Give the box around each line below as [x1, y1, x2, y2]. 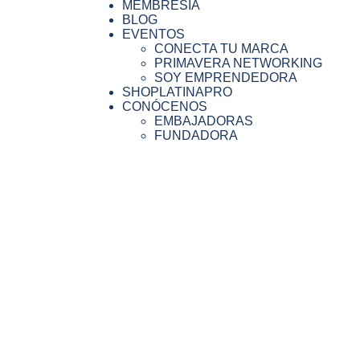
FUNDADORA [154, 129, 238, 143]
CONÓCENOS [122, 100, 207, 114]
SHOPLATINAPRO [122, 85, 232, 100]
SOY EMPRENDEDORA [154, 71, 297, 85]
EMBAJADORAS [154, 114, 253, 129]
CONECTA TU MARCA [154, 42, 288, 56]
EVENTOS [122, 27, 185, 42]
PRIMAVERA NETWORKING [154, 56, 322, 71]
